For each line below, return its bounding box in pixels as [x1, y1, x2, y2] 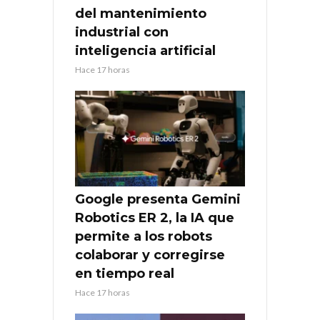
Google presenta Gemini [75, 191, 241, 207]
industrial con [75, 24, 169, 40]
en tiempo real [75, 265, 174, 281]
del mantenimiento [75, 5, 206, 21]
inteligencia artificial [75, 42, 216, 59]
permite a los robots [75, 228, 212, 244]
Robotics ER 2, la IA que [75, 209, 234, 226]
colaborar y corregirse [75, 246, 225, 263]
